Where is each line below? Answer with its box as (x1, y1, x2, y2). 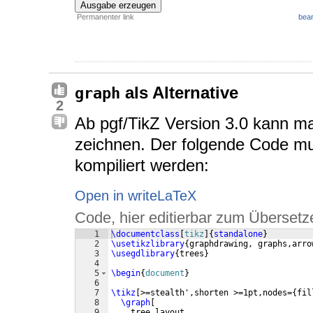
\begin (111, 268, 140, 279)
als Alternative (120, 83, 238, 103)
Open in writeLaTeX (75, 188, 196, 204)
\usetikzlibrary (111, 239, 184, 249)
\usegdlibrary (111, 249, 175, 259)
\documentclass (111, 229, 180, 240)
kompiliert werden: (75, 156, 209, 175)
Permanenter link (77, 13, 134, 22)
